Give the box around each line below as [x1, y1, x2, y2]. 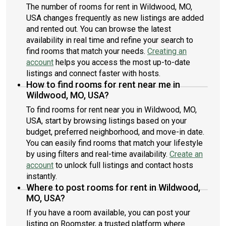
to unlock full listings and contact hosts [53, 160, 193, 170]
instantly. [26, 172, 57, 181]
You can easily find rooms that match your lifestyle [26, 138, 203, 148]
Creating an [147, 46, 187, 56]
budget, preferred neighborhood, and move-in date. [26, 127, 204, 137]
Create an [169, 149, 203, 159]
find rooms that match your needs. [26, 46, 147, 56]
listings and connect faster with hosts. [26, 69, 160, 78]
